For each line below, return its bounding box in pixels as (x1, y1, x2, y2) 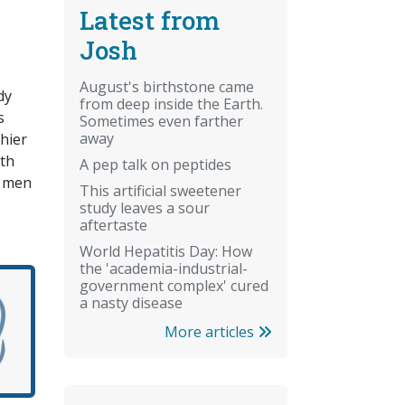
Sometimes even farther (80, 110, 243, 131)
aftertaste (80, 214, 147, 235)
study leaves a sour (80, 197, 210, 218)
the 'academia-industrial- (80, 258, 248, 278)
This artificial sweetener (80, 180, 241, 201)
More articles (165, 321, 258, 342)
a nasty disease (80, 292, 183, 313)
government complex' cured (80, 275, 268, 296)
